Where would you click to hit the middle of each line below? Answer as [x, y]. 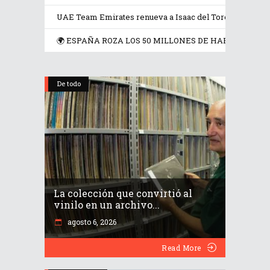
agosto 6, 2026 [91, 222]
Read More [181, 248]
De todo [69, 84]
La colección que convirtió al [123, 193]
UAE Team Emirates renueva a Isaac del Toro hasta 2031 [163, 17]
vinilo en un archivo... [107, 205]
